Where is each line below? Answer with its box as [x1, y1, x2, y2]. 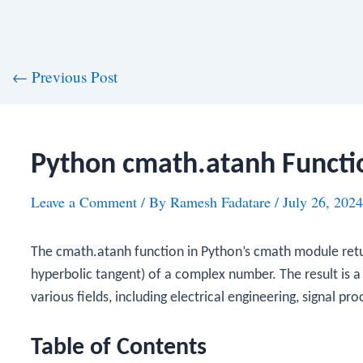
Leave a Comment [31, 192, 137, 211]
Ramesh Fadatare [170, 192, 275, 211]
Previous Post [27, 66, 117, 87]
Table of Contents [31, 335, 207, 361]
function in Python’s [131, 245, 254, 260]
